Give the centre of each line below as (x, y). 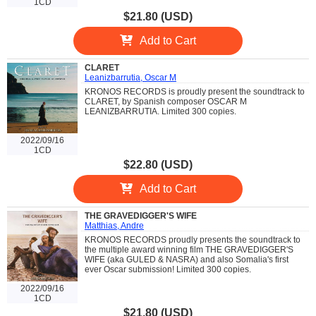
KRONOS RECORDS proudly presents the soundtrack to (193, 240)
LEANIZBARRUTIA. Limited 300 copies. (160, 112)
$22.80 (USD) (158, 165)
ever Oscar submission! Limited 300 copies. (168, 270)
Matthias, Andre (114, 226)
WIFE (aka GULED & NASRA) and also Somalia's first (187, 260)
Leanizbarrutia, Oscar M (130, 78)
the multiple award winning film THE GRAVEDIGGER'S (189, 250)
